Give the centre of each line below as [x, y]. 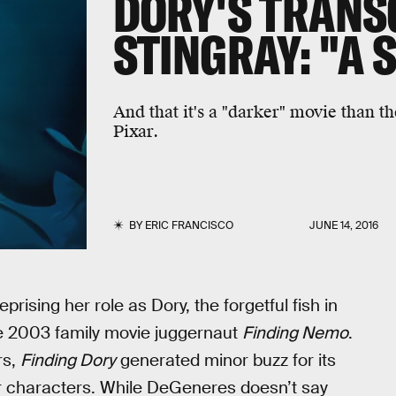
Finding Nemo [295, 333]
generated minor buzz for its [226, 360]
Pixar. [135, 131]
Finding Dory [68, 360]
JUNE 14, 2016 [344, 225]
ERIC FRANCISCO [189, 225]
